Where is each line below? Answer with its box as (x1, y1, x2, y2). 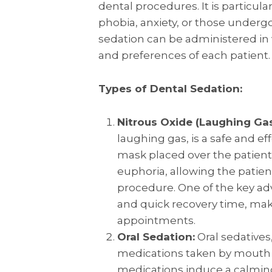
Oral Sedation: (117, 230, 195, 243)
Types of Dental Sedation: (98, 82, 242, 95)
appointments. (117, 214, 195, 226)
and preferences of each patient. (98, 49, 270, 61)
